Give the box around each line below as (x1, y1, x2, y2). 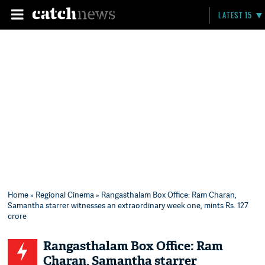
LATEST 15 (218, 10, 253, 20)
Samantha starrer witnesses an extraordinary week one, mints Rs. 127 (8, 200, 249, 211)
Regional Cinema (35, 189, 95, 200)
